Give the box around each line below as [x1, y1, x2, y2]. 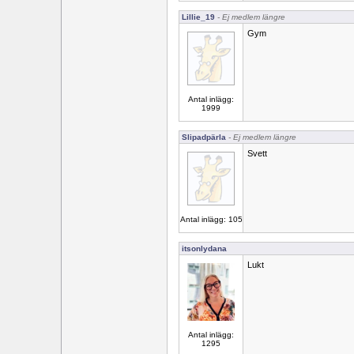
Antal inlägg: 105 [179, 215, 243, 224]
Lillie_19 [182, 13, 215, 21]
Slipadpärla [182, 133, 226, 141]
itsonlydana [182, 244, 227, 253]
